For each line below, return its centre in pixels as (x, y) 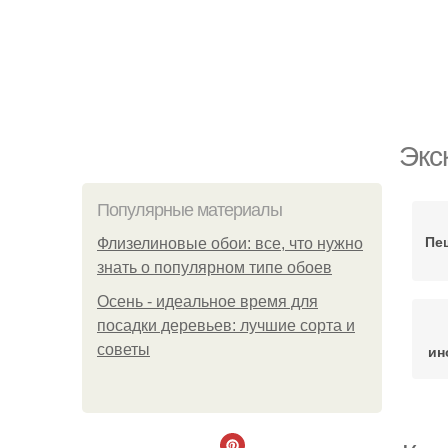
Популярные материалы (189, 210)
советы (123, 349)
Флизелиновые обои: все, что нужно (230, 243)
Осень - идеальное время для (207, 301)
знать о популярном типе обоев (214, 267)
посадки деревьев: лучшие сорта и (226, 325)
